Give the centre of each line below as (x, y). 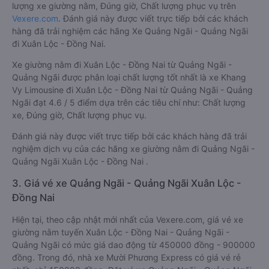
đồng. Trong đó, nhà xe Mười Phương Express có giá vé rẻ (126, 257)
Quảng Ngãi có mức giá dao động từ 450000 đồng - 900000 (134, 245)
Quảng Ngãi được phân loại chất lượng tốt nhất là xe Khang (129, 77)
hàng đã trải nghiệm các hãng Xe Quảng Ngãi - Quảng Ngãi (130, 31)
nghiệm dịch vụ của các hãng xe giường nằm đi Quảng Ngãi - (133, 149)
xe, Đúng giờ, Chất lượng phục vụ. (79, 115)
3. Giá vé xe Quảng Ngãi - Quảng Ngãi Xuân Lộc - (127, 183)
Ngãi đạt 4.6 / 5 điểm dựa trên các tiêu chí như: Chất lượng (129, 102)
